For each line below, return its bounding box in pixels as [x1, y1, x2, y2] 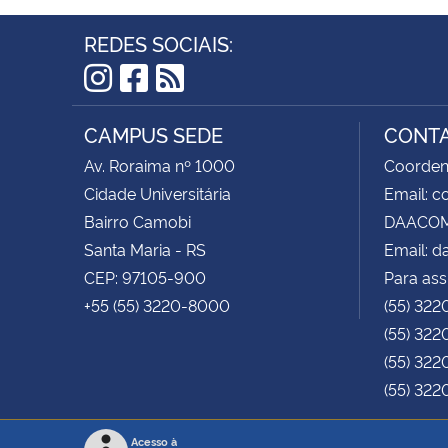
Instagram [83, 85, 230, 131]
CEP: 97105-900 [84, 265, 206, 288]
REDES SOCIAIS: [84, 28, 233, 57]
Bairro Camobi [84, 209, 191, 232]
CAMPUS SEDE [84, 119, 223, 148]
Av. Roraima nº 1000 [84, 153, 235, 176]
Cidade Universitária [84, 181, 231, 204]
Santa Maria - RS [84, 237, 206, 260]
